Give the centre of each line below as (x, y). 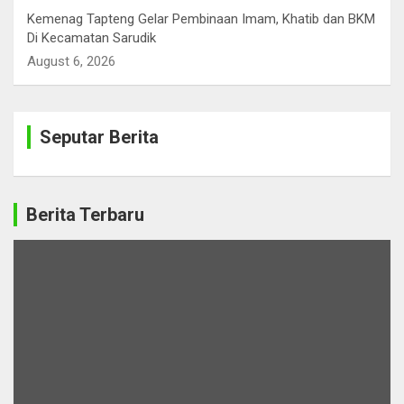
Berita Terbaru (85, 215)
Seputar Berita (99, 138)
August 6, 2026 (71, 62)
